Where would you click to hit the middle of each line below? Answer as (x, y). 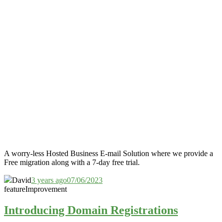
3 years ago (49, 180)
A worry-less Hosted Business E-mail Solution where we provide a (109, 154)
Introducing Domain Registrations (91, 210)
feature (15, 189)
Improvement (46, 189)
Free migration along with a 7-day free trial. (72, 163)
